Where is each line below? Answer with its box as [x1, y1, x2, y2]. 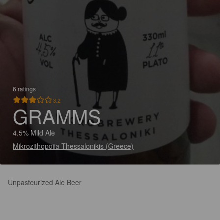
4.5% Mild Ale [13, 128, 55, 137]
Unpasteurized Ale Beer [8, 177, 82, 187]
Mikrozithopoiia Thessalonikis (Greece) [13, 141, 134, 151]
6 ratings [13, 84, 36, 93]
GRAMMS [13, 102, 101, 130]
